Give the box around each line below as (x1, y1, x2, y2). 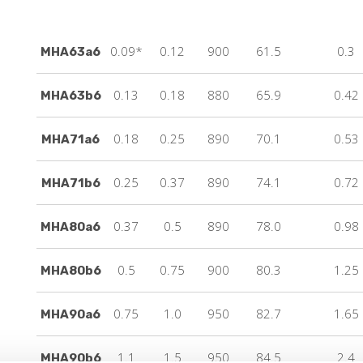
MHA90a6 (41, 306, 101, 322)
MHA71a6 (41, 131, 100, 147)
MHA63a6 (41, 44, 101, 59)
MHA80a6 (41, 219, 101, 234)
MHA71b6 (41, 175, 100, 190)
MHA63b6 (40, 88, 101, 103)
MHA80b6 (40, 263, 101, 278)
